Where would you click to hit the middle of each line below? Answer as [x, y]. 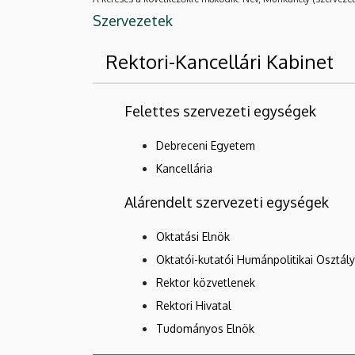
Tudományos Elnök [205, 329]
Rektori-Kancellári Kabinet [219, 62]
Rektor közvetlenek [206, 283]
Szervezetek [133, 21]
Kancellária [184, 169]
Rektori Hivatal [194, 306]
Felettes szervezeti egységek [220, 111]
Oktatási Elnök [193, 237]
